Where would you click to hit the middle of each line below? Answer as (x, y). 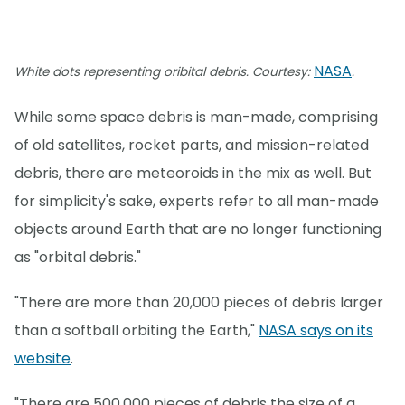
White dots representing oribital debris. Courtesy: (164, 72)
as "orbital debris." (78, 258)
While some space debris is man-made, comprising (196, 118)
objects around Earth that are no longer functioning (198, 230)
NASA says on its (316, 331)
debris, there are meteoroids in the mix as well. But (193, 174)
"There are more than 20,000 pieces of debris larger (199, 303)
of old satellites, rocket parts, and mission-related (192, 146)
